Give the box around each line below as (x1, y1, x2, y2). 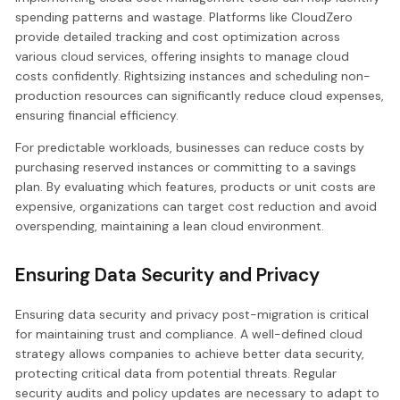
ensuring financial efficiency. (15, 106, 179, 123)
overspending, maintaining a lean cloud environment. (15, 217, 325, 234)
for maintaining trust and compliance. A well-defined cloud (15, 326, 363, 343)
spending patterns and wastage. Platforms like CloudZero (15, 8, 354, 25)
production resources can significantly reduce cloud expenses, (15, 87, 385, 104)
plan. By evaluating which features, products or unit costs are (15, 178, 377, 195)
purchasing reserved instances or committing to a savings (15, 158, 357, 175)
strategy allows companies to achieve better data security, (15, 346, 365, 362)
